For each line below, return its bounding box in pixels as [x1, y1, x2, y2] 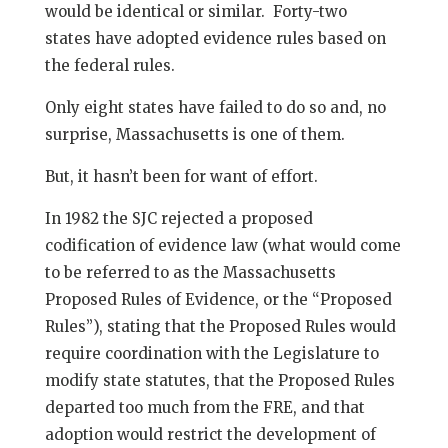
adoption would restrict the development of [44, 425, 376, 444]
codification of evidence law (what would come [44, 236, 401, 255]
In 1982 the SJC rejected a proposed [44, 209, 313, 228]
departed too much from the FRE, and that [44, 398, 365, 417]
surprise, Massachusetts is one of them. [44, 125, 345, 144]
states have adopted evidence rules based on [44, 29, 386, 48]
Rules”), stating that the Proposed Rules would [44, 317, 396, 336]
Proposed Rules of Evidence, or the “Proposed [44, 290, 392, 309]
